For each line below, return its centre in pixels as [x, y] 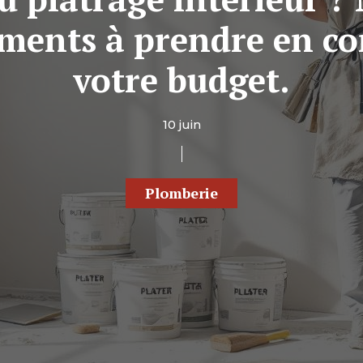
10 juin [181, 125]
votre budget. [181, 80]
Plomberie [181, 193]
